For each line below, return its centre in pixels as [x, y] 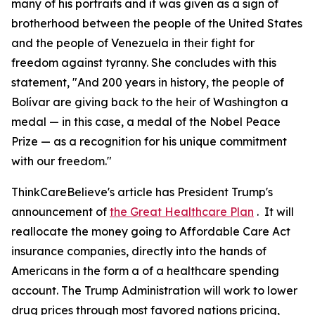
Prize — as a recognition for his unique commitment [149, 141]
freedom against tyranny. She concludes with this [144, 63]
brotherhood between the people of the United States [157, 23]
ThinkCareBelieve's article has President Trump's [142, 192]
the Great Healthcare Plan [182, 212]
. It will [274, 212]
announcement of [60, 212]
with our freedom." [62, 161]
